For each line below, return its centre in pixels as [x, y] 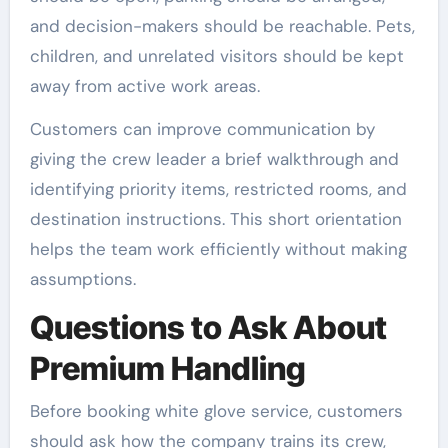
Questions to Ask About [208, 327]
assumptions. [82, 279]
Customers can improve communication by [202, 129]
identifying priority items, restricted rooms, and [218, 189]
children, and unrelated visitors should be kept [216, 56]
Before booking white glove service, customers [216, 410]
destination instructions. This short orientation [215, 219]
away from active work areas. [144, 86]
